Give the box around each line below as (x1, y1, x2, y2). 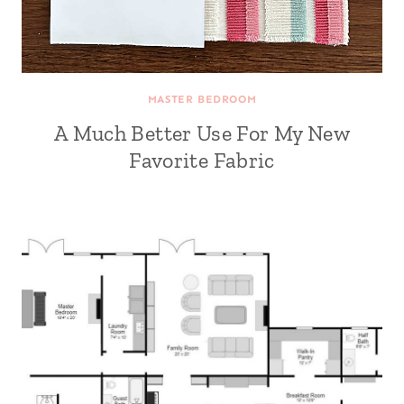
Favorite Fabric (129, 147, 275, 173)
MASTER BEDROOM (147, 93, 257, 106)
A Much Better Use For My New (53, 120, 351, 146)
